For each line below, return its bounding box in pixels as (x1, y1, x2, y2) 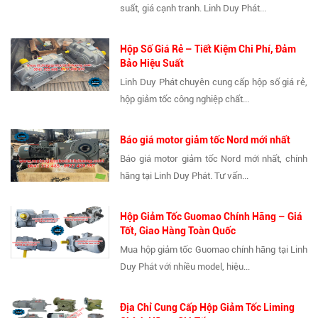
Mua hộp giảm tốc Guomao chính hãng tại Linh (120, 243, 307, 255)
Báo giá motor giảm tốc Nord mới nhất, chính (120, 153, 307, 164)
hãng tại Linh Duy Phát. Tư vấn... (120, 170, 249, 181)
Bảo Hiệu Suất (120, 57, 185, 69)
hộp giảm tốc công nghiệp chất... (120, 93, 250, 104)
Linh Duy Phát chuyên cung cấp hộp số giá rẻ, (120, 76, 307, 87)
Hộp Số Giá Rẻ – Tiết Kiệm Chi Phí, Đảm (120, 43, 297, 55)
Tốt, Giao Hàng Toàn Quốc (120, 224, 236, 236)
